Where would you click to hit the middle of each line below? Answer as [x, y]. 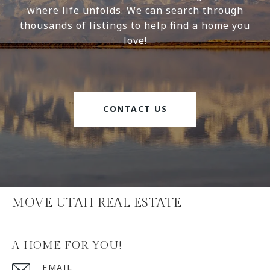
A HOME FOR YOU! [67, 245]
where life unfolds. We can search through [135, 10]
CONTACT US [135, 108]
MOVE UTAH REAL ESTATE [97, 202]
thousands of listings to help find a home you [135, 25]
